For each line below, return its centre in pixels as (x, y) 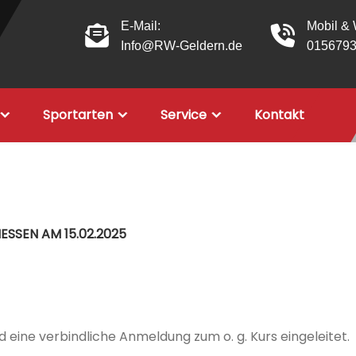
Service (184, 115)
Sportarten (78, 115)
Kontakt (279, 115)
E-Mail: (141, 26)
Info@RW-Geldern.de (182, 46)
